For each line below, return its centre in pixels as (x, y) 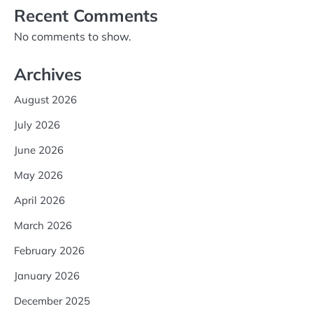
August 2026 (45, 99)
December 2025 (52, 300)
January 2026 (47, 275)
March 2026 (43, 225)
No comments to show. (73, 36)
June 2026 (39, 150)
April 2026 (39, 200)
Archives (48, 74)
